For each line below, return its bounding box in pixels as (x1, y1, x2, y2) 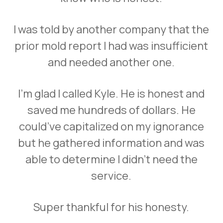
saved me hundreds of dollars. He (27, 103, 196, 118)
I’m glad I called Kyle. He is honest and (18, 86, 205, 102)
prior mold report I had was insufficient (14, 38, 209, 54)
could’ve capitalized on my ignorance (18, 119, 204, 134)
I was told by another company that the (13, 22, 210, 37)
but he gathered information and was (18, 135, 205, 151)
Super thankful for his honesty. (33, 200, 190, 215)
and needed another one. (48, 55, 175, 70)
